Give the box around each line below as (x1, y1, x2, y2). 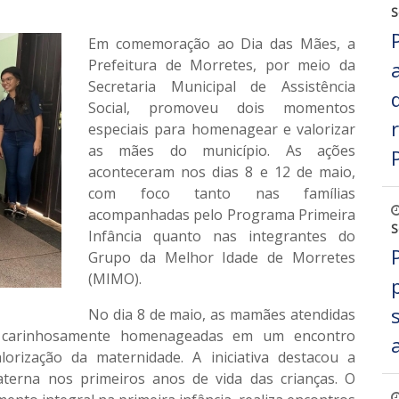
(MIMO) (88, 268, 139, 289)
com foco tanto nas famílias (88, 183, 355, 203)
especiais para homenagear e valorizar (88, 118, 355, 139)
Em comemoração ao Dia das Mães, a (88, 33, 355, 53)
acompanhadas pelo (88, 204, 227, 224)
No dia (88, 304, 137, 324)
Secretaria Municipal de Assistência (88, 76, 355, 96)
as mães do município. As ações (88, 140, 355, 160)
